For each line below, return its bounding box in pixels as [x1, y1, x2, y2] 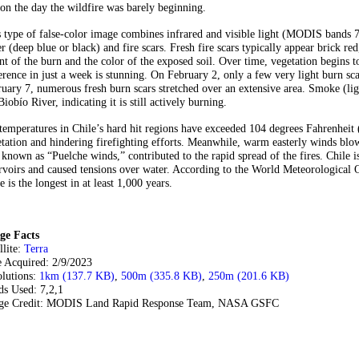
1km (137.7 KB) [39, 270, 115, 283]
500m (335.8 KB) [121, 270, 202, 283]
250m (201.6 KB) [208, 270, 289, 283]
